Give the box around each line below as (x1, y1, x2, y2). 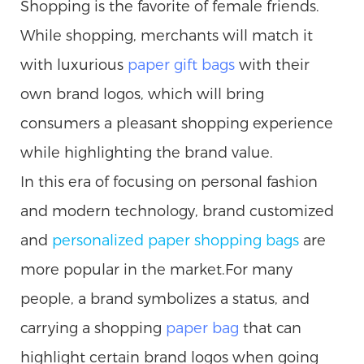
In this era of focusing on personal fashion (20, 172, 318, 191)
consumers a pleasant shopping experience (20, 114, 333, 132)
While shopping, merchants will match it (20, 26, 313, 45)
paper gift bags (128, 55, 235, 74)
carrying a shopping (20, 318, 166, 337)
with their (235, 55, 310, 74)
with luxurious (20, 55, 128, 74)
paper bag (166, 318, 239, 337)
